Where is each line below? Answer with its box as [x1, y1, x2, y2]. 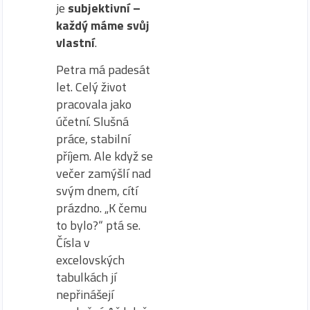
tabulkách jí [56, 268, 116, 287]
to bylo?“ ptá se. [56, 216, 140, 235]
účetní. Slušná [56, 112, 129, 131]
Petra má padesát [56, 60, 150, 80]
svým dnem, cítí [56, 181, 138, 201]
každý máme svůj [56, 15, 149, 35]
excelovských [56, 250, 125, 270]
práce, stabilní [56, 129, 130, 149]
